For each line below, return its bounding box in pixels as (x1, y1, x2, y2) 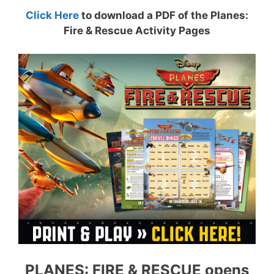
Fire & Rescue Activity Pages (64, 24, 210, 37)
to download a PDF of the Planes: (79, 9, 248, 21)
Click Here (26, 9, 79, 21)
